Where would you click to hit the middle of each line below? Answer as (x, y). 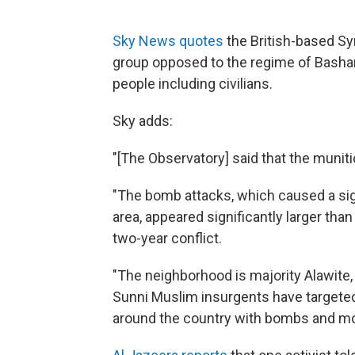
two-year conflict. (167, 239)
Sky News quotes (168, 41)
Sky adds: (143, 121)
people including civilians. (193, 84)
